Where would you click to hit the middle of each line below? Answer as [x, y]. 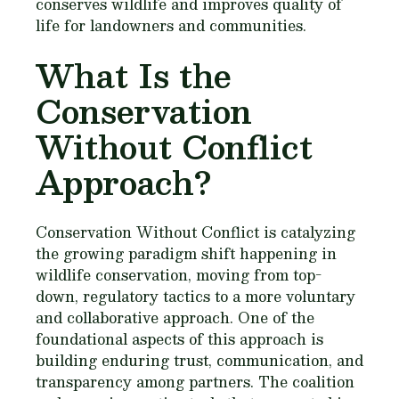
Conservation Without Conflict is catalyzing [195, 232]
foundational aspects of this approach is [179, 339]
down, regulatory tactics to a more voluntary [195, 297]
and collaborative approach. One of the [175, 318]
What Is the [134, 76]
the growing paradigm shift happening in [186, 254]
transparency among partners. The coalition [195, 382]
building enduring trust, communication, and [199, 361]
